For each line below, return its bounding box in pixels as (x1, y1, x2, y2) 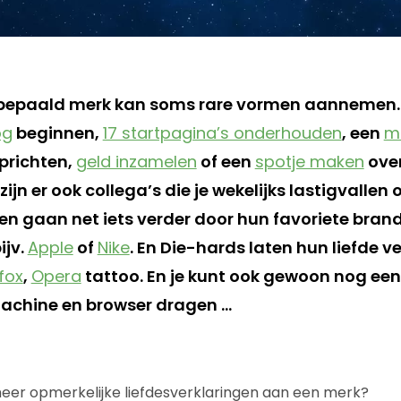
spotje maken (254, 149, 364, 173)
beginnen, (12, 121, 103, 144)
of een (196, 149, 255, 173)
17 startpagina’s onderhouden (102, 121, 342, 144)
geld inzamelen (75, 149, 197, 173)
